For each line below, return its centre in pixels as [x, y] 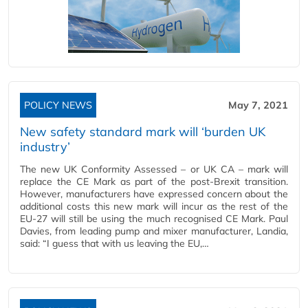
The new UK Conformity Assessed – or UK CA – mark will [154, 169]
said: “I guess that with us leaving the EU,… [114, 243]
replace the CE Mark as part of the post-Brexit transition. [154, 181]
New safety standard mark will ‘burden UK [143, 132]
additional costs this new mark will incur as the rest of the [154, 206]
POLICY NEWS [58, 105]
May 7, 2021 [258, 105]
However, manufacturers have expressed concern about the [154, 194]
